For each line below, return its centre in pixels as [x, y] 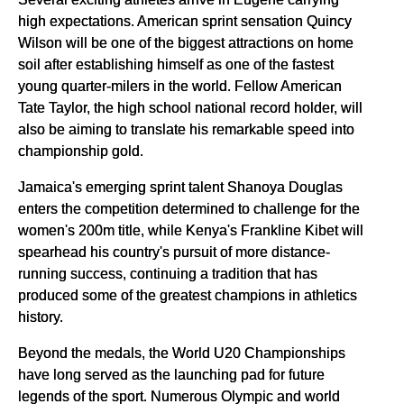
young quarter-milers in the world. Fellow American [180, 86]
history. [41, 317]
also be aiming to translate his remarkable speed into [186, 129]
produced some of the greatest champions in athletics [188, 295]
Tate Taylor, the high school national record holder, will [190, 108]
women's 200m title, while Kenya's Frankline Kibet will [191, 230]
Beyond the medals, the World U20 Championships [182, 353]
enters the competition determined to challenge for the [189, 209]
